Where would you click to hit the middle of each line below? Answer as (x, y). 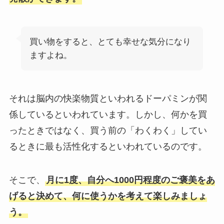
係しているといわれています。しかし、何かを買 (108, 114)
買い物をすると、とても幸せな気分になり (110, 41)
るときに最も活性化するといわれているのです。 (108, 146)
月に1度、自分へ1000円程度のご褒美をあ (130, 180)
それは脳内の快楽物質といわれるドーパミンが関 (108, 98)
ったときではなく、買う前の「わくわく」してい (108, 130)
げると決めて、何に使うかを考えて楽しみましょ (108, 196)
